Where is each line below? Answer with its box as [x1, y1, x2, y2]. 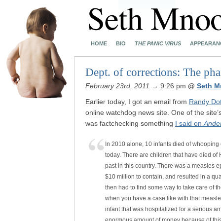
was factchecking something [85, 119, 175, 127]
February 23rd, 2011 [85, 82, 149, 90]
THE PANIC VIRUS [135, 40, 181, 46]
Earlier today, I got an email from [85, 98, 189, 106]
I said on [175, 119, 204, 127]
